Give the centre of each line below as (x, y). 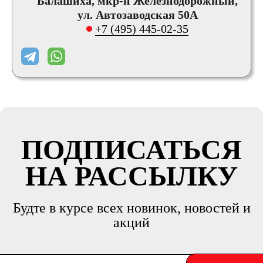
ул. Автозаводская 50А (137, 15)
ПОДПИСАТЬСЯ (131, 149)
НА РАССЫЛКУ (131, 176)
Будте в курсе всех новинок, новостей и (131, 208)
